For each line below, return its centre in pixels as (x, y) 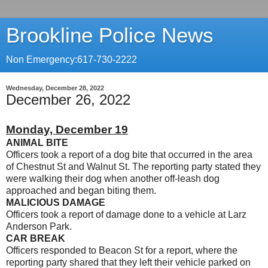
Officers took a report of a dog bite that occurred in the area (129, 154)
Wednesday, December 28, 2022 (55, 88)
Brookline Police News (110, 35)
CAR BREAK (36, 238)
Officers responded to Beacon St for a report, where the (122, 250)
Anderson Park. (39, 226)
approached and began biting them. (81, 190)
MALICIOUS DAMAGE (56, 202)
